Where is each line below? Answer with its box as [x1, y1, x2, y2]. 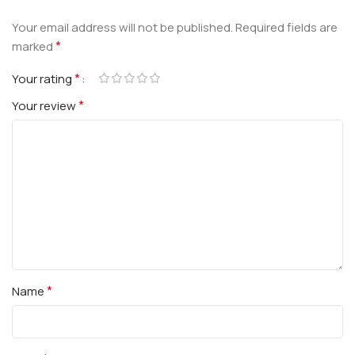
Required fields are [235, 18, 338, 36]
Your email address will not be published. [12, 18, 233, 36]
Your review [12, 97, 78, 114]
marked [12, 37, 55, 55]
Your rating [12, 70, 74, 87]
